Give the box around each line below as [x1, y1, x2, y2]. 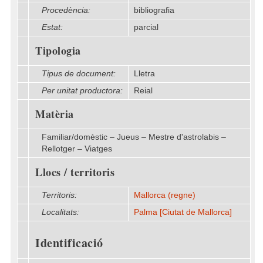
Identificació [35, 234, 103, 251]
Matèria [35, 106, 74, 122]
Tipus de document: [42, 69, 116, 78]
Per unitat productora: [42, 86, 123, 95]
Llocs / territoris [35, 164, 114, 180]
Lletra [134, 69, 155, 78]
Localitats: [42, 208, 79, 217]
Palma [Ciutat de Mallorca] [134, 208, 232, 217]
